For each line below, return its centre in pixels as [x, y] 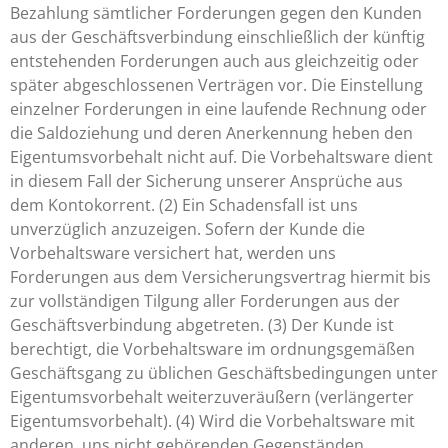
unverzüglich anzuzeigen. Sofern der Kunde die [187, 229]
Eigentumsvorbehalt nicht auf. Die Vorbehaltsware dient [221, 157]
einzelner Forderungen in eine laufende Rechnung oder [218, 109]
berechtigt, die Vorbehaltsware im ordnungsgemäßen [212, 349]
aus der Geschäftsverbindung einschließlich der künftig [217, 37]
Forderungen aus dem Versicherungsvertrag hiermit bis [220, 277]
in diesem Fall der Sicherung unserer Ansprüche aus [206, 181]
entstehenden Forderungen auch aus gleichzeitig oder [214, 61]
